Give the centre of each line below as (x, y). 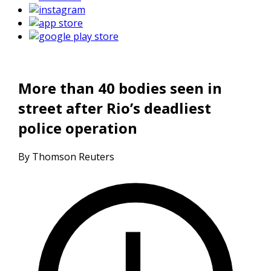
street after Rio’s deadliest (114, 108)
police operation (77, 128)
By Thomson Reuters (66, 157)
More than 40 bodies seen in (120, 88)
